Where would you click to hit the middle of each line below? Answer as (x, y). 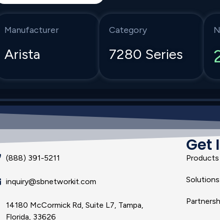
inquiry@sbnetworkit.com (51, 182)
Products (202, 158)
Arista (23, 54)
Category (128, 30)
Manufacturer (32, 30)
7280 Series (146, 54)
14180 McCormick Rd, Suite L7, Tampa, (74, 205)
